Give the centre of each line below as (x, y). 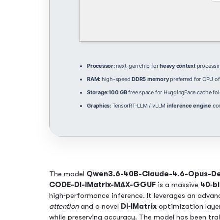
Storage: (98, 93)
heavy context (178, 66)
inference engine (189, 106)
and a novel (100, 206)
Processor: (101, 66)
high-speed (116, 79)
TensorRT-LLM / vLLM (139, 106)
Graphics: (99, 106)
